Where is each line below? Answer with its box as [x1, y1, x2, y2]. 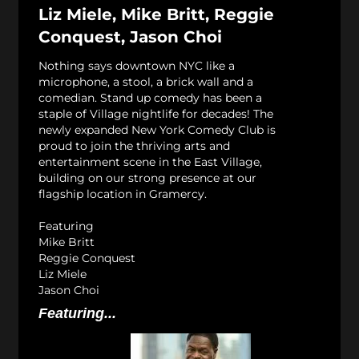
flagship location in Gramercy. [38, 187, 207, 202]
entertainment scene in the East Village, [38, 155, 262, 170]
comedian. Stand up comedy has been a [38, 91, 262, 106]
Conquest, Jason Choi [38, 27, 222, 47]
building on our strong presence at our [38, 171, 256, 186]
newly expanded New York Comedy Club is [38, 123, 276, 138]
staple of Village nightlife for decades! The [38, 107, 273, 122]
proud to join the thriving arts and [38, 139, 230, 154]
